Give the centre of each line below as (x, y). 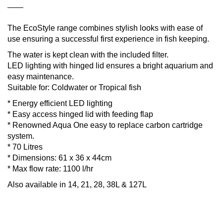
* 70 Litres (25, 147)
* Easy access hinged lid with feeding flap (80, 114)
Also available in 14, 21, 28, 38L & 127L (77, 184)
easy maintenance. (41, 76)
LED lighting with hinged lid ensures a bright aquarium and (110, 65)
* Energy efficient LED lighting (60, 103)
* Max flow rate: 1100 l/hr (50, 168)
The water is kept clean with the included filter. (88, 55)
